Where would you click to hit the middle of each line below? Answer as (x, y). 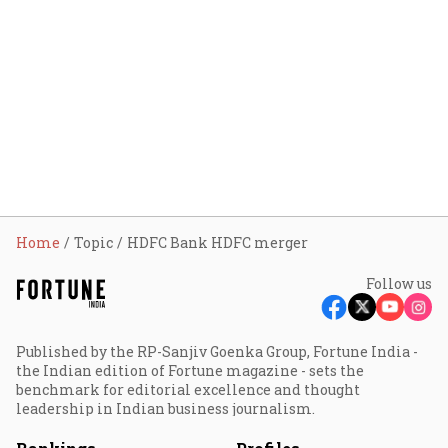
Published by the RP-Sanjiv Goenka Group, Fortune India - (217, 351)
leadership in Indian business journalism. (165, 408)
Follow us (399, 283)
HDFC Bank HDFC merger (217, 242)
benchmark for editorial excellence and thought (188, 389)
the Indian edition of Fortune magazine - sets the (190, 370)
